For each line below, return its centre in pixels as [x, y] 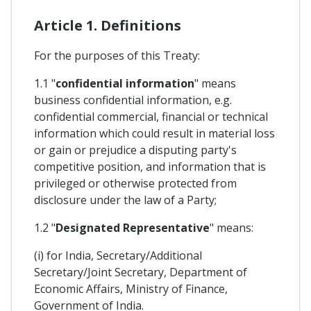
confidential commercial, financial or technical [151, 116]
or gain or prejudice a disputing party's [135, 150]
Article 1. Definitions [108, 25]
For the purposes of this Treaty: [117, 55]
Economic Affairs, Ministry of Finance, [131, 288]
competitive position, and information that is [150, 166]
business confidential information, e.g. [133, 100]
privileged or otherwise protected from [135, 183]
